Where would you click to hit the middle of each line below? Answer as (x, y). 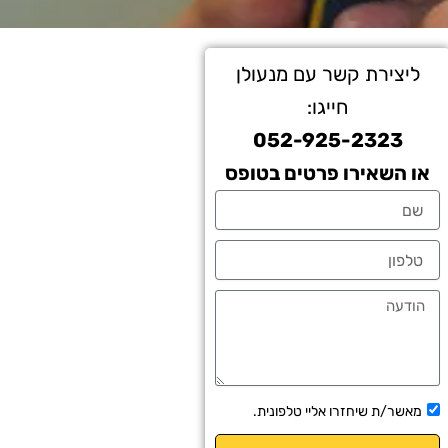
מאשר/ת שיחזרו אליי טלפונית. (338, 412)
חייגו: (328, 107)
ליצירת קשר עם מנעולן (327, 74)
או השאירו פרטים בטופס (328, 173)
